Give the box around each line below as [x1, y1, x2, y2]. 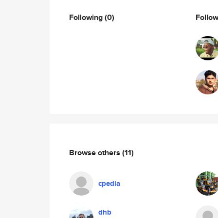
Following [69, 11, 105, 23]
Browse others [69, 146, 122, 158]
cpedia [98, 178, 120, 189]
